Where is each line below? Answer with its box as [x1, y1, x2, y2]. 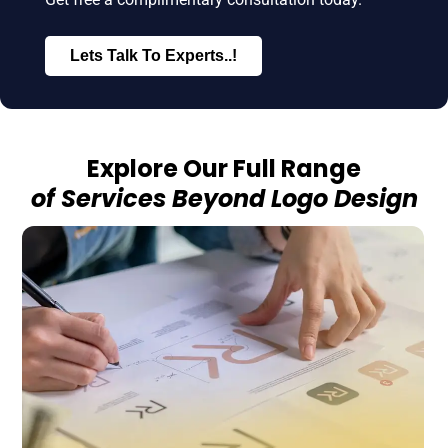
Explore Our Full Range [87, 151, 361, 185]
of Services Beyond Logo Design [30, 181, 418, 215]
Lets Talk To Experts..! [69, 47, 237, 65]
